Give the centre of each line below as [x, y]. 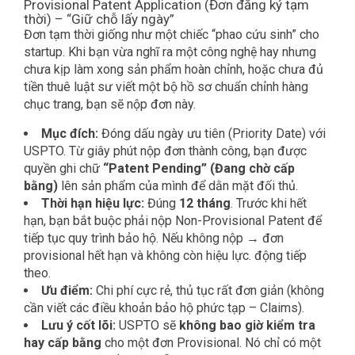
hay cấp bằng [63, 343]
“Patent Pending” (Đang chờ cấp [199, 169]
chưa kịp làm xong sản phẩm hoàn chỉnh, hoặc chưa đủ [174, 70]
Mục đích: [70, 134]
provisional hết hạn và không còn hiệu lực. [137, 256]
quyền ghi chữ [63, 169]
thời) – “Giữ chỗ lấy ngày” [99, 19]
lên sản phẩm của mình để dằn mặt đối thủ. [178, 186]
